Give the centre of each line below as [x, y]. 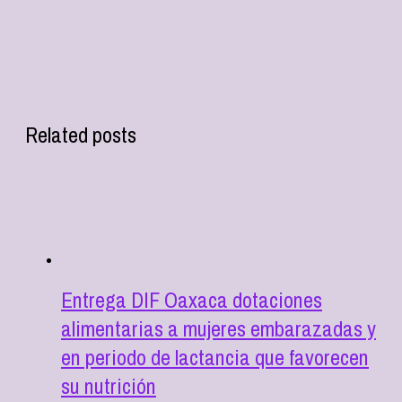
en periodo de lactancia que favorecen [215, 358]
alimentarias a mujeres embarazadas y [218, 329]
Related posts [81, 134]
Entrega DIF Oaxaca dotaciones [192, 300]
